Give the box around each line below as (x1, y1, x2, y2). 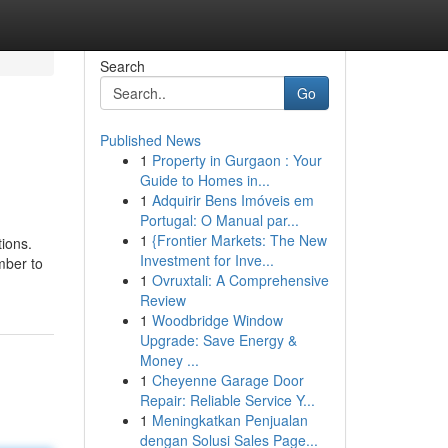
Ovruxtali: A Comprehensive (151, 270, 329, 290)
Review (139, 290, 186, 310)
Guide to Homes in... (139, 170, 270, 190)
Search (99, 56, 145, 76)
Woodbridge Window (151, 310, 283, 330)
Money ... (139, 350, 199, 370)
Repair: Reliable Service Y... (139, 390, 315, 410)
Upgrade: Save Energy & (139, 330, 297, 350)
